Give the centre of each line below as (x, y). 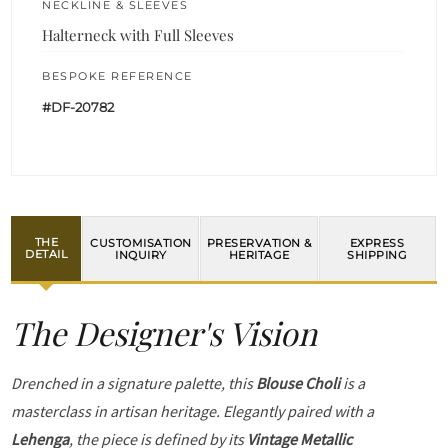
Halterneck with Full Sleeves (138, 34)
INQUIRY (141, 254)
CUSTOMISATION (141, 242)
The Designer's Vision (164, 332)
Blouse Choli (298, 382)
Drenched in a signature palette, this (134, 382)
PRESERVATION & (259, 242)
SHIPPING (377, 254)
